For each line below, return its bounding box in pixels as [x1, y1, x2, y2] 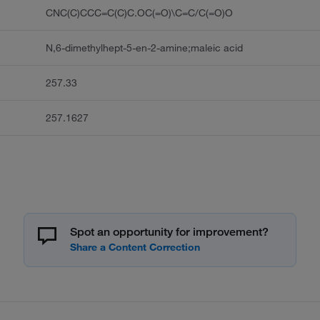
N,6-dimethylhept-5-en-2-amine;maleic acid [46, 41, 244, 55]
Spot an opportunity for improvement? [70, 225, 269, 239]
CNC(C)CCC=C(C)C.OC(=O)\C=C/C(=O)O [46, 6, 234, 20]
